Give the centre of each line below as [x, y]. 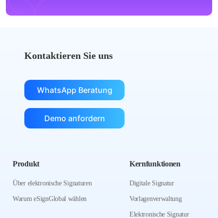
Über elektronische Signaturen [52, 183]
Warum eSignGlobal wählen [50, 199]
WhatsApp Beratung [74, 90]
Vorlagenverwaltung [155, 199]
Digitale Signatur [152, 183]
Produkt [26, 164]
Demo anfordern [74, 118]
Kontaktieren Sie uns [69, 56]
